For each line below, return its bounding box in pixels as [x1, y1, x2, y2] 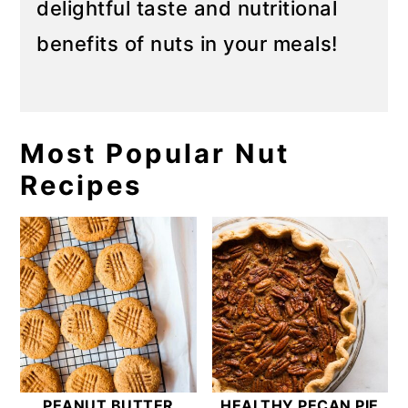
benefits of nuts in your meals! [36, 32, 338, 56]
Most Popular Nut [20, 138, 291, 169]
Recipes [20, 169, 143, 201]
